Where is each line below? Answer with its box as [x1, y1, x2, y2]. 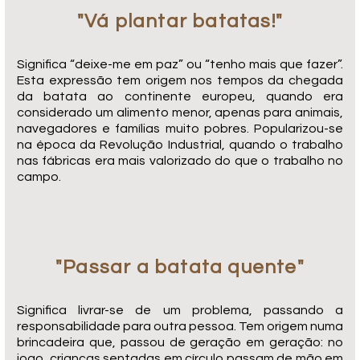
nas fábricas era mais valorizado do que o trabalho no [17, 153, 343, 167]
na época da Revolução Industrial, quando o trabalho [17, 137, 343, 151]
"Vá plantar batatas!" [76, 10, 284, 31]
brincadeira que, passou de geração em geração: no [17, 335, 343, 349]
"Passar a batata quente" [55, 256, 305, 277]
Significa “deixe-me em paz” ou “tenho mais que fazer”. [17, 57, 343, 71]
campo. [17, 170, 61, 183]
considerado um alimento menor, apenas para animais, [17, 105, 343, 119]
